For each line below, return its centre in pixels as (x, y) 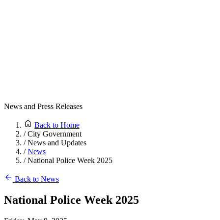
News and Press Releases (43, 106)
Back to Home (57, 125)
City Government (55, 134)
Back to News (37, 179)
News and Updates (57, 143)
